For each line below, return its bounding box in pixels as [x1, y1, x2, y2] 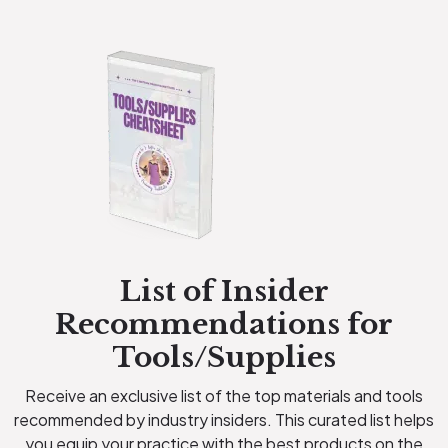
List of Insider [119, 273, 329, 309]
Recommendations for [55, 306, 393, 342]
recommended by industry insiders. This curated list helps [14, 408, 434, 430]
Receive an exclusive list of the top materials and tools [25, 384, 423, 406]
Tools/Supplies [112, 339, 336, 375]
